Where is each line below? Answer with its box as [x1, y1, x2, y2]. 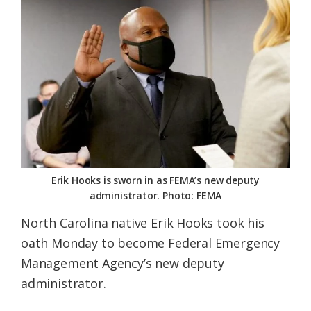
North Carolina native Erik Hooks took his [21, 214, 264, 231]
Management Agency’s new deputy [21, 254, 224, 271]
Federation [21, 9, 85, 26]
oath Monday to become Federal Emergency [21, 234, 280, 251]
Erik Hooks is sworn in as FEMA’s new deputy [51, 173, 260, 187]
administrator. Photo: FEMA [89, 188, 222, 202]
